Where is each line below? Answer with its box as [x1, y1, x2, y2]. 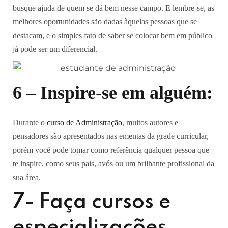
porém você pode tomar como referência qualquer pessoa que [13, 146, 209, 154]
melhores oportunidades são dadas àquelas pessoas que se [13, 17, 197, 26]
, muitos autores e [122, 118, 178, 127]
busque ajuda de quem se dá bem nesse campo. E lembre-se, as [13, 4, 214, 12]
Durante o [13, 118, 47, 127]
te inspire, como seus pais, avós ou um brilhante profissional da [13, 159, 214, 168]
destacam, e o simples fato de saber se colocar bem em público [13, 31, 212, 40]
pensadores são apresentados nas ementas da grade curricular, [13, 132, 209, 140]
